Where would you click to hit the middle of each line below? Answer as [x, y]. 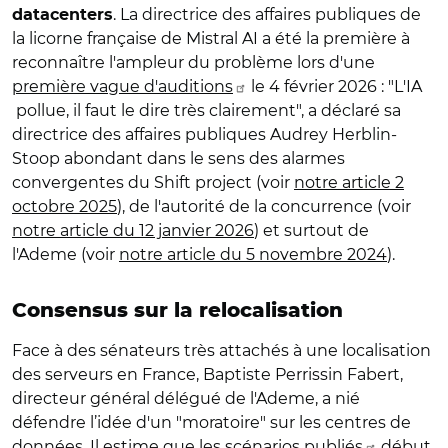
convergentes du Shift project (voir [153, 182]
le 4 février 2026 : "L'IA [334, 86]
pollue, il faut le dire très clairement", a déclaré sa [206, 110]
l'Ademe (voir [65, 254]
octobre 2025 [64, 206]
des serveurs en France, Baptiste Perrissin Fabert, [207, 374]
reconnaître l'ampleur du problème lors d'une [193, 62]
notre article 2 [349, 182]
